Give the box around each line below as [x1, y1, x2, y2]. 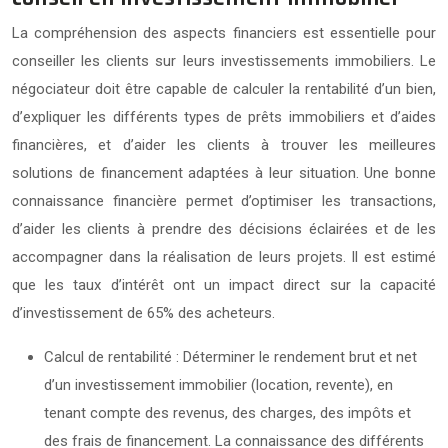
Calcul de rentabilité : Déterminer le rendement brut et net [44, 347, 417, 366]
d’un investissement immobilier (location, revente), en [44, 375, 393, 394]
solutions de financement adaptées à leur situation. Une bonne [12, 163, 436, 182]
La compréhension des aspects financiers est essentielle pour [12, 23, 436, 42]
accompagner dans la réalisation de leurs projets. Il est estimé [12, 247, 436, 266]
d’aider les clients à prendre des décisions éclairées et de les [12, 219, 436, 238]
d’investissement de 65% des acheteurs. [12, 303, 275, 322]
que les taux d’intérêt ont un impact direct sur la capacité [12, 275, 436, 294]
